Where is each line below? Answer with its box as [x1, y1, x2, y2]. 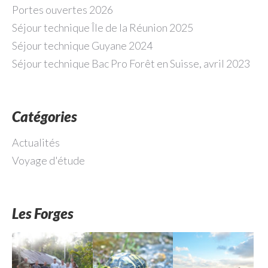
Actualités [12, 136, 60, 149]
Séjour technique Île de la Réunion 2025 [12, 21, 193, 34]
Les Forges [12, 205, 73, 222]
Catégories [12, 108, 77, 125]
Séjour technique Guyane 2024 [12, 39, 153, 52]
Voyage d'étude [12, 154, 85, 167]
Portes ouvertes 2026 [12, 3, 113, 16]
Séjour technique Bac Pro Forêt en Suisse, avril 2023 [12, 57, 250, 70]
